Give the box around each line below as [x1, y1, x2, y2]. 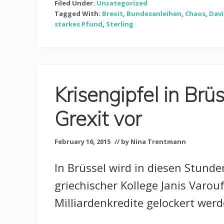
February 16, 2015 [54, 137, 110, 146]
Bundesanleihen [126, 9, 181, 18]
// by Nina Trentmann [114, 137, 186, 146]
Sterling [106, 19, 133, 29]
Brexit [102, 9, 123, 18]
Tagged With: [54, 9, 102, 18]
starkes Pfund [54, 19, 102, 29]
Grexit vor [54, 106, 141, 131]
